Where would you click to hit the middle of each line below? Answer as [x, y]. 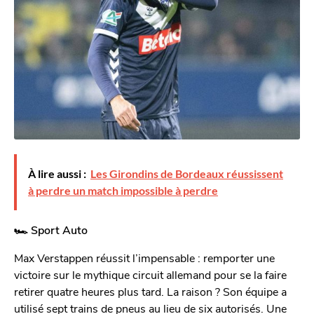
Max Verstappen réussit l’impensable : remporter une [144, 257]
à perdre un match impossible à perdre [123, 190]
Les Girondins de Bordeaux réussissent [187, 173]
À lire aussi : [57, 173]
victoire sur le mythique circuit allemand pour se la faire [150, 274]
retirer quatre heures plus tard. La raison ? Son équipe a [150, 291]
